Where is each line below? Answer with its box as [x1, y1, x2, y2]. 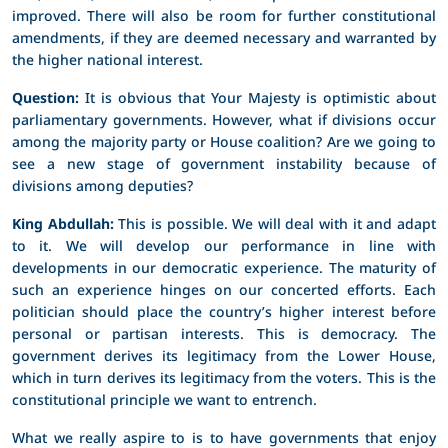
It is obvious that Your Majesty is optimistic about [79, 84, 436, 110]
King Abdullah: [12, 210, 114, 236]
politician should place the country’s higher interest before [12, 298, 436, 324]
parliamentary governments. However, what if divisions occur [12, 106, 436, 132]
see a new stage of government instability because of [12, 150, 436, 176]
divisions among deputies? [12, 172, 193, 198]
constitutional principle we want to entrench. [12, 386, 317, 412]
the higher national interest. [12, 46, 203, 72]
